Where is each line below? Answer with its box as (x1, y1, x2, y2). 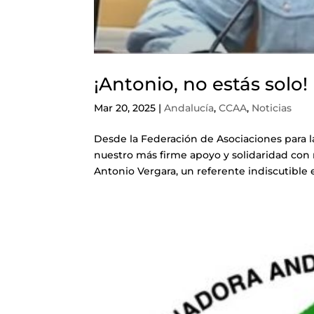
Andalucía (164, 102, 214, 114)
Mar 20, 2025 (94, 102, 156, 114)
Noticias (252, 102, 292, 114)
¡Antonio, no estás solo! (94, 73, 308, 95)
